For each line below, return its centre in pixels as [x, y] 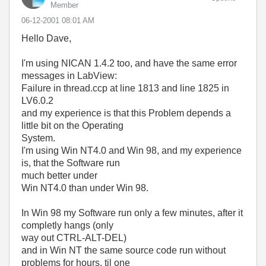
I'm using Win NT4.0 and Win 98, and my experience [132, 151]
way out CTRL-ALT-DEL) [74, 238]
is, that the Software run [71, 163]
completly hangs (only [67, 225]
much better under [59, 175]
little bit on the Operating [72, 126]
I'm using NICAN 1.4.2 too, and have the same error [129, 63]
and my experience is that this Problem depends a [126, 113]
